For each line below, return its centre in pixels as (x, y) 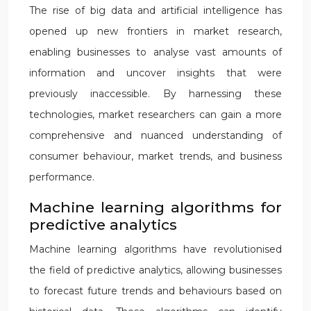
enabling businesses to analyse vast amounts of (155, 52)
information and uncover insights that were (155, 73)
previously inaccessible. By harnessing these (155, 94)
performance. (62, 177)
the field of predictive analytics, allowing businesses (155, 270)
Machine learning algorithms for (155, 207)
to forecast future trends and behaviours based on (155, 291)
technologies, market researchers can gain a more (155, 115)
